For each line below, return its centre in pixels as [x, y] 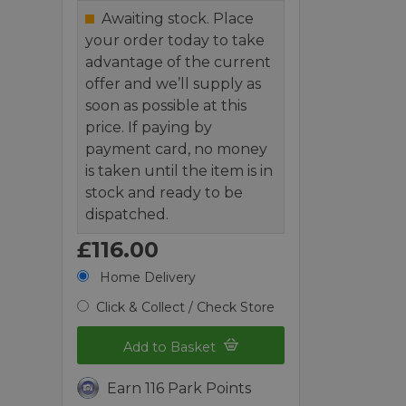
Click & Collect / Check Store [186, 307]
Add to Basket [172, 348]
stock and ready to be [164, 192]
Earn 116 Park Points [179, 389]
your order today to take [175, 40]
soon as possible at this [166, 105]
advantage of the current [179, 62]
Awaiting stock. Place [178, 18]
